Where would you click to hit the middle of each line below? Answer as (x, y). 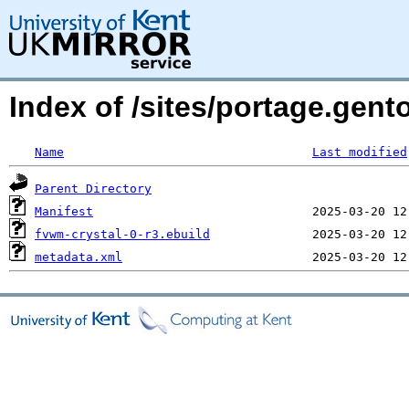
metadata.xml (79, 257)
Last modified (360, 152)
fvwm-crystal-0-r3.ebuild (122, 234)
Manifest (64, 211)
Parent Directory (93, 189)
